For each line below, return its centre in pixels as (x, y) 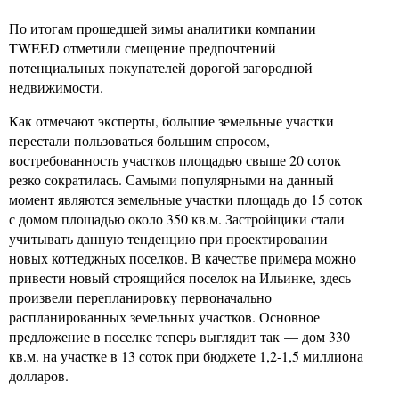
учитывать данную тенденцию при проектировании (168, 238)
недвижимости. (56, 87)
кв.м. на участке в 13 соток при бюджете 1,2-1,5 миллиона (186, 356)
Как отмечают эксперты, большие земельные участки (171, 121)
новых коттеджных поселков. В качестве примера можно (183, 258)
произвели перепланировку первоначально (140, 297)
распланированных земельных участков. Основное (164, 317)
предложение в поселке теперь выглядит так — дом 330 (179, 336)
